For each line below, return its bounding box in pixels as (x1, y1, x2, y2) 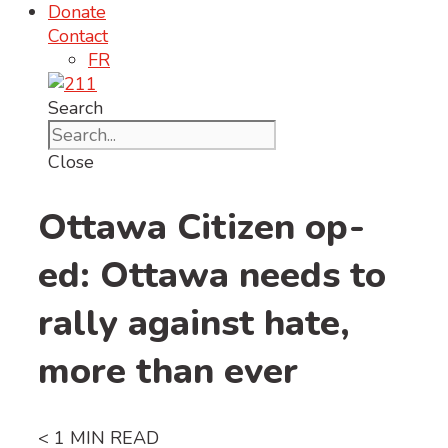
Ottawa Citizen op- (38, 202, 365, 252)
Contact (48, 24, 108, 48)
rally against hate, (38, 298, 350, 348)
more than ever (38, 346, 308, 396)
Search (48, 96, 103, 120)
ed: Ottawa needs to (38, 250, 386, 300)
